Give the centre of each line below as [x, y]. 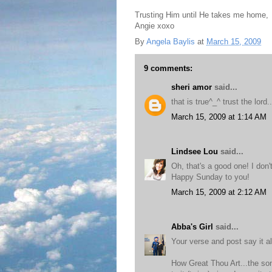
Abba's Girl [192, 226]
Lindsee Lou [195, 151]
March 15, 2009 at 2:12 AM [219, 192]
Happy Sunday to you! [210, 177]
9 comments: [168, 68]
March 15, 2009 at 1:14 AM [219, 117]
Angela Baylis [171, 41]
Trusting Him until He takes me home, [202, 15]
